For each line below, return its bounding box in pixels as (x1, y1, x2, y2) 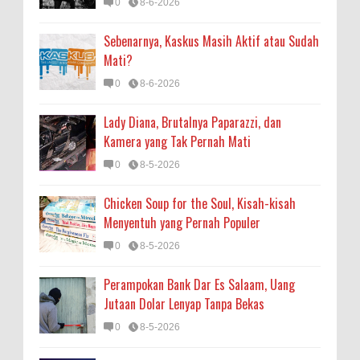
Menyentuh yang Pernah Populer (104, 213, 260, 232)
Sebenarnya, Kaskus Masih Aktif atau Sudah (104, 31, 319, 51)
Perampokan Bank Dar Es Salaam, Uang (104, 275, 295, 294)
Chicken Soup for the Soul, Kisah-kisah (104, 194, 296, 213)
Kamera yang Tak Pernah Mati (104, 132, 251, 151)
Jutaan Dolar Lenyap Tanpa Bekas (104, 294, 264, 313)
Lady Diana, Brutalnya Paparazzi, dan (104, 112, 281, 132)
